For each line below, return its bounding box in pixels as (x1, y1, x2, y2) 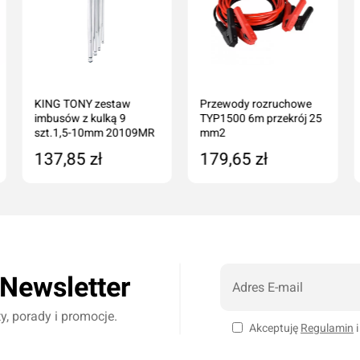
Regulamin (301, 321, 354, 334)
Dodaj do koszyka (226, 186, 314, 199)
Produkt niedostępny (60, 186, 165, 199)
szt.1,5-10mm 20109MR (34, 125, 155, 139)
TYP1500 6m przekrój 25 (199, 111, 322, 125)
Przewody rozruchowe (199, 96, 312, 110)
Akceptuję (249, 321, 301, 334)
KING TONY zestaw (34, 96, 131, 110)
